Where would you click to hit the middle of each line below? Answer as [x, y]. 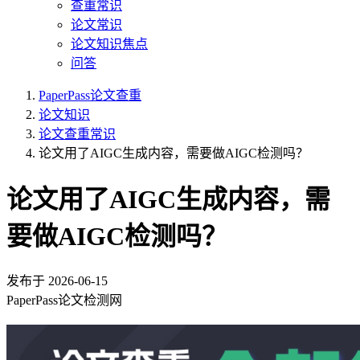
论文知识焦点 [109, 44]
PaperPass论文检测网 [64, 300]
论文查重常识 [77, 134]
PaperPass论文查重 [90, 95]
